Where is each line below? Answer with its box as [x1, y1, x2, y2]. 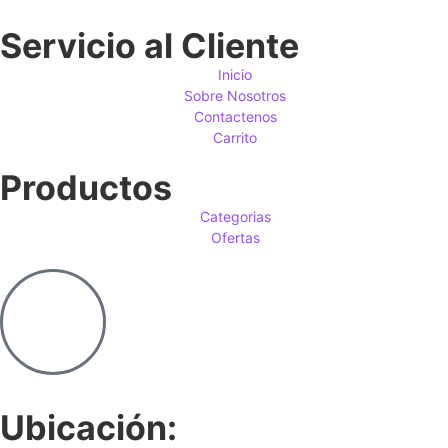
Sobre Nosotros [184, 86, 287, 104]
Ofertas [210, 228, 260, 246]
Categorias [199, 207, 271, 225]
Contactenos [193, 107, 277, 125]
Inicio [218, 65, 253, 83]
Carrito [213, 128, 258, 146]
